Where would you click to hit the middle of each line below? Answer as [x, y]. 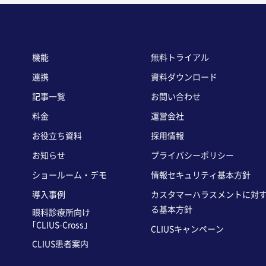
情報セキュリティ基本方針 [201, 175]
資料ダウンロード [184, 77]
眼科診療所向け [61, 213]
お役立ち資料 [57, 136]
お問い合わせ [176, 97]
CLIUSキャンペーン [187, 229]
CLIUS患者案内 [60, 244]
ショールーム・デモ [69, 175]
